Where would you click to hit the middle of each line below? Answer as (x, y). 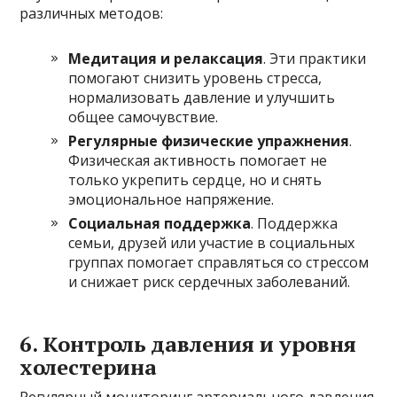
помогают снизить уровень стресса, (195, 78)
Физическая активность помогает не (198, 160)
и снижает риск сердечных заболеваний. (210, 281)
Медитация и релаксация (166, 58)
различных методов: (92, 13)
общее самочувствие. (144, 117)
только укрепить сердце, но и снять (195, 179)
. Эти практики (315, 58)
